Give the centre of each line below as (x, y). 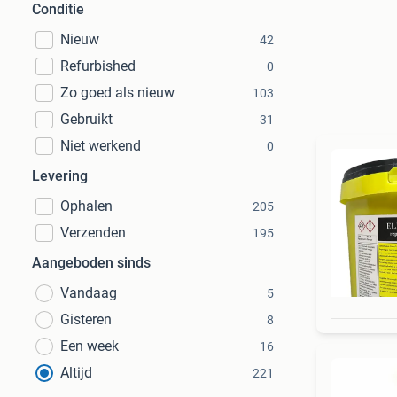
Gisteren (86, 319)
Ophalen (86, 206)
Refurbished (98, 66)
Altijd (76, 373)
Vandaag (89, 293)
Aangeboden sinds (91, 263)
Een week (90, 346)
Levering (60, 176)
